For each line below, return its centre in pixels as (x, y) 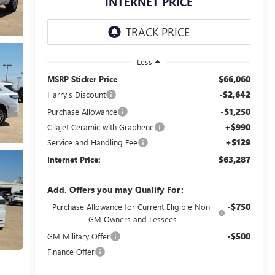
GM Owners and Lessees (132, 219)
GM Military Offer (78, 236)
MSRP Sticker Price (82, 79)
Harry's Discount (76, 94)
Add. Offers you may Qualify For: (115, 189)
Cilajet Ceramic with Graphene (100, 126)
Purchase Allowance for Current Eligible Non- (132, 206)
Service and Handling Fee (92, 142)
